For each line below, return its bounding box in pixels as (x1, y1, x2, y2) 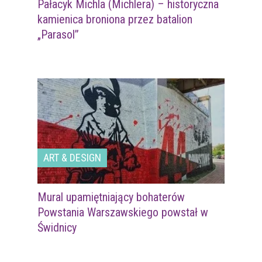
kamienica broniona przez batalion (37, 12, 192, 27)
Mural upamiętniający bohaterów (37, 190, 185, 205)
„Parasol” (37, 27, 79, 42)
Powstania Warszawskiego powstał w (37, 205, 208, 220)
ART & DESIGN (43, 151, 101, 164)
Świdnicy (37, 220, 77, 235)
